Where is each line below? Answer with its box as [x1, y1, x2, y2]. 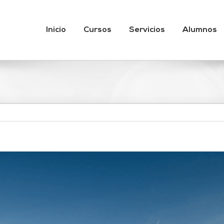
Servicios [129, 26, 165, 34]
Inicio [46, 26, 66, 34]
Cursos [83, 26, 111, 34]
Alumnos [182, 26, 217, 34]
